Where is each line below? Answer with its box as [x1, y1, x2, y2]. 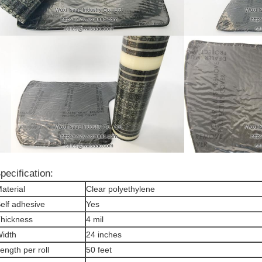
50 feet [86, 245, 112, 254]
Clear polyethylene [86, 184, 155, 194]
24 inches [86, 230, 122, 239]
